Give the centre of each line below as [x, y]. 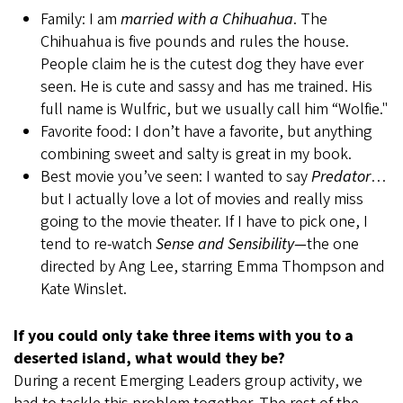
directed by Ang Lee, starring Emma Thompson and [213, 267]
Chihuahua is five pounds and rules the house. [195, 42]
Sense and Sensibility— [231, 245]
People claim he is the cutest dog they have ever [202, 65]
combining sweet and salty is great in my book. [196, 155]
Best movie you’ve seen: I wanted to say [176, 177]
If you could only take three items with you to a [184, 336]
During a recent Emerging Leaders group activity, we [188, 381]
